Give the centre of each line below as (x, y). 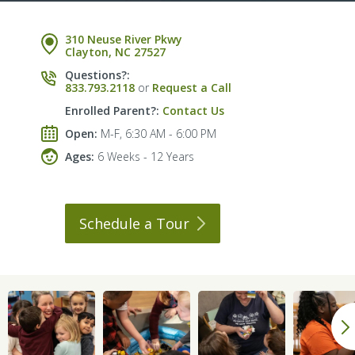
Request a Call (192, 88)
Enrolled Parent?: (113, 111)
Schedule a (118, 223)
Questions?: (98, 75)
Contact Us (194, 111)
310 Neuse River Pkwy (124, 39)
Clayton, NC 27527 (116, 52)
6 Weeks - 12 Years (145, 157)
